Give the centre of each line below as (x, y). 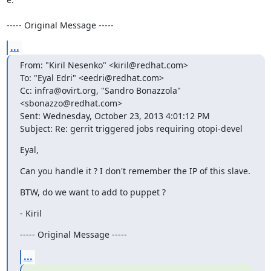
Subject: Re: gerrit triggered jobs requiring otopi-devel (131, 128)
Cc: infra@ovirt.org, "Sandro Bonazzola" (100, 90)
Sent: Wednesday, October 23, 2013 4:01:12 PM (115, 116)
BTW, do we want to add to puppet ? (93, 192)
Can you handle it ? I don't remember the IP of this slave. (135, 171)
